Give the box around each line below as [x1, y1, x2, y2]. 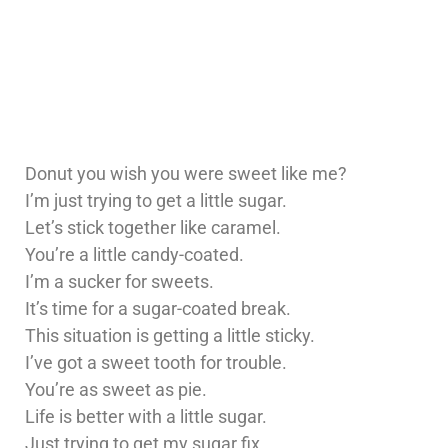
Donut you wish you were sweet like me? [25, 163, 347, 185]
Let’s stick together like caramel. [25, 217, 281, 239]
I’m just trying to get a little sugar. [25, 190, 287, 212]
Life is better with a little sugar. [25, 406, 267, 428]
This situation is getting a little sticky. [25, 325, 315, 347]
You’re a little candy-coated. [25, 244, 244, 266]
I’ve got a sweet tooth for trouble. [25, 352, 287, 374]
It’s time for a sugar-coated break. [25, 298, 291, 320]
